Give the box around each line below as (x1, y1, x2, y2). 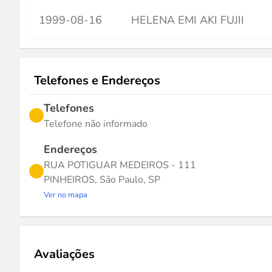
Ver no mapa (44, 189, 87, 200)
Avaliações (34, 246, 95, 262)
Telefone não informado (44, 117, 148, 131)
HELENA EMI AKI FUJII (131, 13, 244, 27)
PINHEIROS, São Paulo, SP (44, 173, 160, 186)
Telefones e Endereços (34, 72, 160, 89)
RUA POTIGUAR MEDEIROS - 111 (44, 158, 196, 172)
